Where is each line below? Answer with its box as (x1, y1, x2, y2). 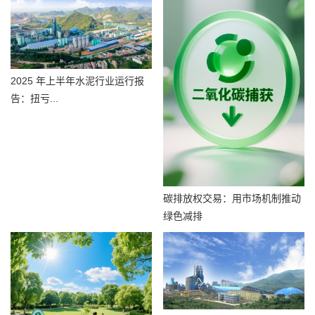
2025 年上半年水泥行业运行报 (11, 75, 144, 86)
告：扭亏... (11, 92, 58, 104)
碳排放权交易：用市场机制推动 (163, 192, 302, 204)
